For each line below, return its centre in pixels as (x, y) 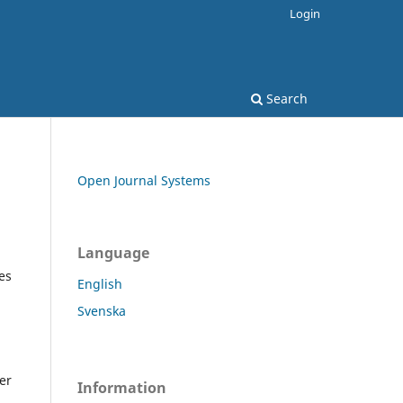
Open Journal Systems (144, 180)
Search (285, 98)
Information (122, 387)
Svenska (102, 310)
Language (113, 252)
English (100, 283)
